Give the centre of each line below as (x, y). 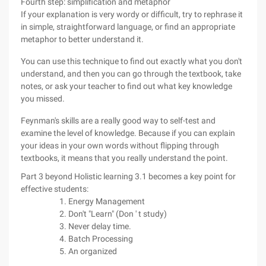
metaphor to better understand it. (82, 39)
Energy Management (107, 201)
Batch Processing (101, 239)
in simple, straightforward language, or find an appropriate (128, 27)
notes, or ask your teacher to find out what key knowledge (126, 86)
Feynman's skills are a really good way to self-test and (118, 121)
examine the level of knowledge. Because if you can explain (128, 133)
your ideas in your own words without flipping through (120, 145)
